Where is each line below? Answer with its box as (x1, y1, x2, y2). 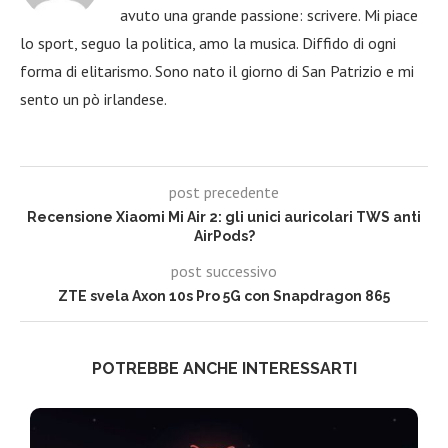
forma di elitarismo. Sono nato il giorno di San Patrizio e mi (20, 60, 414, 81)
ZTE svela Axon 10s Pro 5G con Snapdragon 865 (58, 287, 390, 304)
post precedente (169, 181, 279, 202)
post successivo (171, 260, 277, 281)
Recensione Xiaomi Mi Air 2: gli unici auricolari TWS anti (27, 208, 421, 225)
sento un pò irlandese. (20, 88, 167, 109)
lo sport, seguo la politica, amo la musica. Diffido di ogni (20, 32, 396, 53)
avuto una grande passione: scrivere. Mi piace (120, 4, 418, 25)
